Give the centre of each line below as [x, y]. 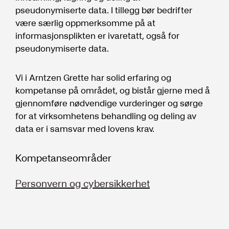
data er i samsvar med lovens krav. [85, 128]
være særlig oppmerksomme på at [85, 22]
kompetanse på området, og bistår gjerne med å [113, 90]
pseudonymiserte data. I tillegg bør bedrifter [104, 10]
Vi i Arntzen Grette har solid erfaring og [93, 77]
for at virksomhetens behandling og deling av [106, 116]
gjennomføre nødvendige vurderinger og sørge [109, 103]
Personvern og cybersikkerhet [83, 183]
